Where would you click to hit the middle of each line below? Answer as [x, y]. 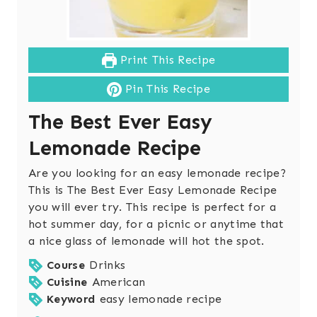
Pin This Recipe [166, 89]
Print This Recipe [166, 60]
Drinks [108, 265]
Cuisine [67, 282]
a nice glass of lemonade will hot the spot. [146, 241]
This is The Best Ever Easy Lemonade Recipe [153, 190]
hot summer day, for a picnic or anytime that [156, 224]
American [119, 282]
